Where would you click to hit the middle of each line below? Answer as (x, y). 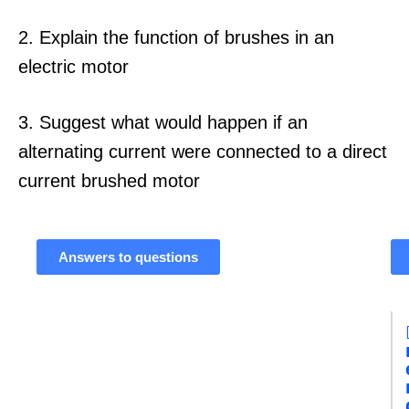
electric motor (73, 67)
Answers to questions (128, 257)
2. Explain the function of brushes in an (176, 38)
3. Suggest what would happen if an (163, 122)
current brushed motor (109, 180)
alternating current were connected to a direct (203, 151)
